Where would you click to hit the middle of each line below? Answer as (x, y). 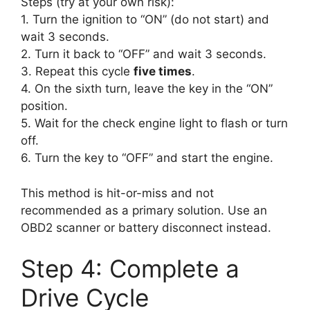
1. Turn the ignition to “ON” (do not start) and (145, 20)
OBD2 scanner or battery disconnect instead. (146, 227)
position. (44, 106)
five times (163, 72)
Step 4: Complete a (130, 269)
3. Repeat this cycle (77, 72)
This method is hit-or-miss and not (117, 193)
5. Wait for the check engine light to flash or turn (154, 124)
